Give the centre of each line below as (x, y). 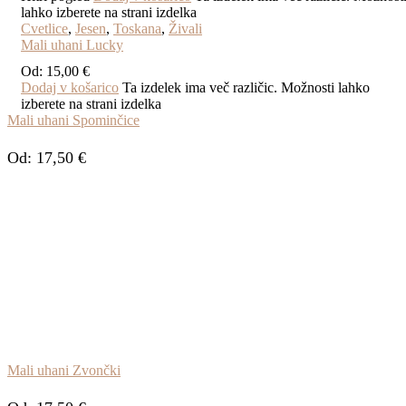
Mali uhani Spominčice (73, 120)
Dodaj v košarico (70, 87)
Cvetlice (44, 28)
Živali (185, 28)
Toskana (137, 28)
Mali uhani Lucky (72, 44)
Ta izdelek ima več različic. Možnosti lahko (246, 87)
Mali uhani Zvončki (64, 370)
